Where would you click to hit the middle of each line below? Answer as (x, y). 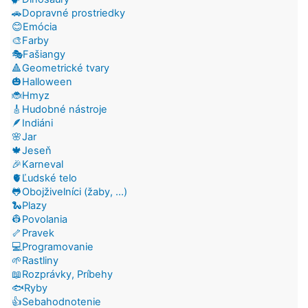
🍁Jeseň (32, 150)
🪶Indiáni (32, 123)
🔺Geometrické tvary (60, 68)
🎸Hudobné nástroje (59, 109)
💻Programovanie (53, 246)
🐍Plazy (29, 205)
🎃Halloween (42, 81)
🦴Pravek (33, 233)
